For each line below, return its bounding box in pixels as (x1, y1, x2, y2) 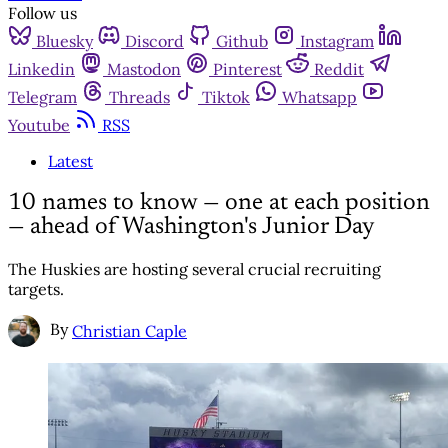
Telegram (8, 87, 77, 107)
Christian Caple (72, 320, 187, 341)
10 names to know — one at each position (8, 190, 430, 215)
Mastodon (107, 59, 181, 79)
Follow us (8, 3, 77, 23)
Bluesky (36, 31, 93, 51)
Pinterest (213, 59, 282, 79)
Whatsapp (282, 87, 357, 107)
